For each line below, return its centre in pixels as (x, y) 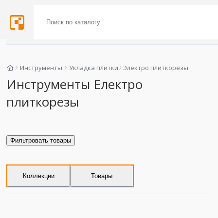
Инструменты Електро (74, 84)
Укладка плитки (94, 68)
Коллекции (38, 176)
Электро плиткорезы (156, 68)
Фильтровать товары (41, 140)
